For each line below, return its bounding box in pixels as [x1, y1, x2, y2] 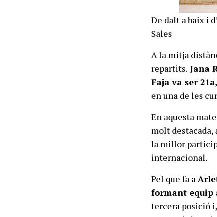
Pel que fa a [151, 173, 198, 185]
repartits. [151, 62, 188, 74]
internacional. [151, 152, 208, 163]
